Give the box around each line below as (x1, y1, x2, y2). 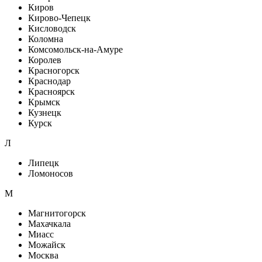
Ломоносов (28, 168, 73, 178)
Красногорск (28, 65, 80, 75)
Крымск (28, 97, 60, 107)
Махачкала (28, 219, 71, 229)
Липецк (28, 158, 59, 168)
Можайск (28, 240, 65, 250)
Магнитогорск (28, 208, 86, 218)
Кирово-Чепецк (28, 13, 91, 23)
